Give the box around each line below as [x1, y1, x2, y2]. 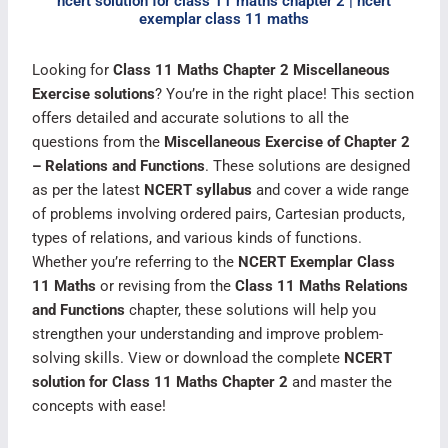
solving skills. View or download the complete [32, 349, 345, 368]
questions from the [32, 133, 165, 152]
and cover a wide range [252, 181, 410, 200]
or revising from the [96, 277, 236, 296]
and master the [288, 373, 393, 392]
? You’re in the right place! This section [155, 85, 415, 104]
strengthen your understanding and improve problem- [32, 325, 384, 344]
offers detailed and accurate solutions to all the [32, 109, 350, 128]
